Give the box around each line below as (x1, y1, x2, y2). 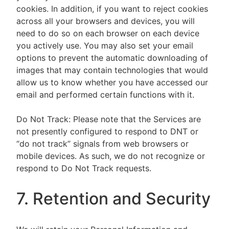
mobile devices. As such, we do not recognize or (16, 151, 205, 161)
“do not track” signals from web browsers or (16, 139, 189, 149)
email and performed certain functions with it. (16, 89, 194, 100)
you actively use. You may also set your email (16, 40, 193, 51)
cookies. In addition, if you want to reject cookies (16, 4, 208, 14)
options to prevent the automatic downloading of (16, 53, 208, 63)
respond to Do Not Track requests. (16, 163, 151, 173)
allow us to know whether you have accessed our (16, 77, 208, 87)
